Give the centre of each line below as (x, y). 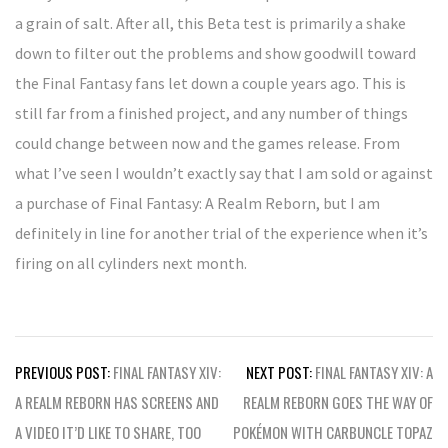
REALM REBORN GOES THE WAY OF (338, 402)
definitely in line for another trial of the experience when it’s (221, 233)
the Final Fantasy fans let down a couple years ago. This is (210, 83)
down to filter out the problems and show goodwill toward (215, 53)
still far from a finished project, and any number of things (211, 113)
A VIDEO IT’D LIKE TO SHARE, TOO (108, 432)
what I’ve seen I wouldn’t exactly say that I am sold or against (224, 173)
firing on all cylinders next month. (131, 263)
